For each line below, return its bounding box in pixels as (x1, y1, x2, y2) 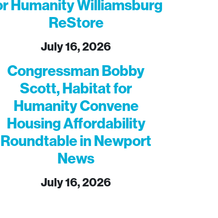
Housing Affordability (6, 114, 145, 132)
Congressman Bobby (7, 62, 145, 80)
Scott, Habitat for (20, 79, 132, 97)
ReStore (48, 14, 104, 32)
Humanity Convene (13, 97, 139, 115)
